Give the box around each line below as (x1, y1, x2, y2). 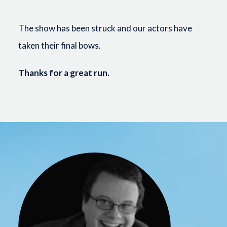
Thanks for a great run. (18, 67, 109, 78)
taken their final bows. (18, 40, 101, 51)
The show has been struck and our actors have (18, 22, 192, 33)
